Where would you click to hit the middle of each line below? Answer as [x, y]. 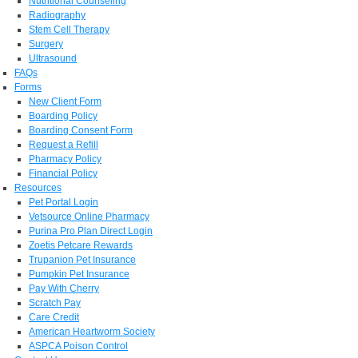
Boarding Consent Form [81, 131]
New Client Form [65, 102]
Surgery [46, 44]
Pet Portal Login [64, 203]
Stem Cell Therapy [69, 30]
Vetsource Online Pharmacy [89, 217]
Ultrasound [53, 59]
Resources [38, 188]
